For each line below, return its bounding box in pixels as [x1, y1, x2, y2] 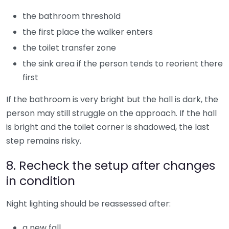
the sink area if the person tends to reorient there [22, 57, 223, 70]
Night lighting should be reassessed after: [6, 197, 171, 210]
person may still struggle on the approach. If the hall [6, 107, 217, 119]
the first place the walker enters [22, 26, 153, 38]
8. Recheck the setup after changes [6, 156, 215, 174]
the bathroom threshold [22, 10, 121, 22]
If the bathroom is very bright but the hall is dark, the [6, 93, 218, 105]
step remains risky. [6, 134, 81, 147]
